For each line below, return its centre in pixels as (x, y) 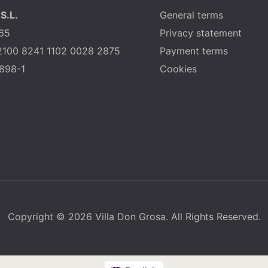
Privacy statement (201, 33)
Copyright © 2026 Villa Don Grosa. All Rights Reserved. (134, 216)
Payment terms (194, 51)
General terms (192, 15)
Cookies (179, 68)
